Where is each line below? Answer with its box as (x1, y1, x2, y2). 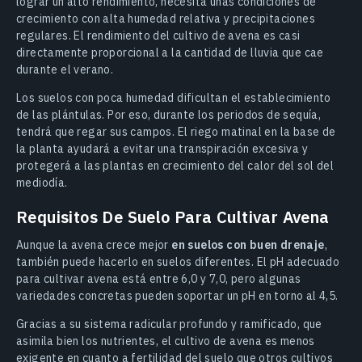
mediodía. (16, 175, 68, 190)
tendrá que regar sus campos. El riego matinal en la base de (16, 124, 336, 139)
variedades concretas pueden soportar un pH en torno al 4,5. (16, 288, 339, 303)
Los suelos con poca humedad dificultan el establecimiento (16, 90, 331, 105)
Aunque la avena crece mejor (16, 238, 172, 252)
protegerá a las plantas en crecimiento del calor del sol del (16, 158, 334, 173)
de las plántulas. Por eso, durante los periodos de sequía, (16, 107, 322, 122)
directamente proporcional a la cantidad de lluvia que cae (16, 45, 324, 60)
